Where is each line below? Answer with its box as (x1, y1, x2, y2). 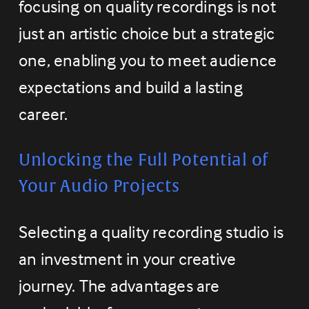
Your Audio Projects (18, 176, 180, 197)
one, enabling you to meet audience (18, 50, 277, 71)
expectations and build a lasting (18, 77, 243, 98)
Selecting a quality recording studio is (18, 221, 284, 243)
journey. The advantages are (18, 275, 220, 297)
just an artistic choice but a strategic (18, 23, 275, 44)
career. (18, 103, 68, 125)
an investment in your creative (18, 248, 237, 270)
